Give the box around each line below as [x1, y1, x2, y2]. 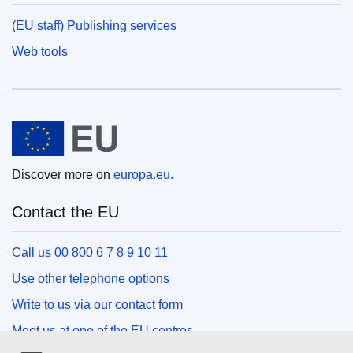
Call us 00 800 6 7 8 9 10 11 [12, 245, 168, 259]
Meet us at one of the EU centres [12, 323, 193, 337]
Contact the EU [12, 203, 119, 221]
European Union [12, 108, 124, 126]
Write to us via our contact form [12, 297, 183, 311]
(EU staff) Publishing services [12, 18, 176, 32]
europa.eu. [113, 167, 173, 181]
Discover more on [12, 167, 113, 181]
